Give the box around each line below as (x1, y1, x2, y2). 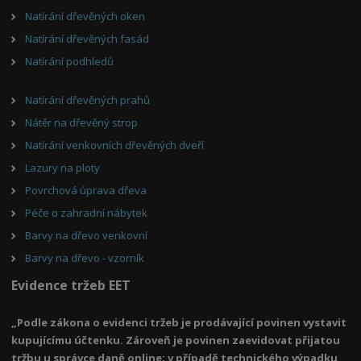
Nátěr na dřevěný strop (25, 114, 139, 130)
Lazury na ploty (25, 160, 101, 175)
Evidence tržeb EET (11, 276, 131, 294)
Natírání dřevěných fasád (25, 31, 150, 46)
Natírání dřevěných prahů (25, 92, 151, 107)
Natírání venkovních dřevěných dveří (25, 137, 205, 152)
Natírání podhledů (25, 53, 114, 68)
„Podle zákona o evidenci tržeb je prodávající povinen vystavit (11, 315, 347, 330)
